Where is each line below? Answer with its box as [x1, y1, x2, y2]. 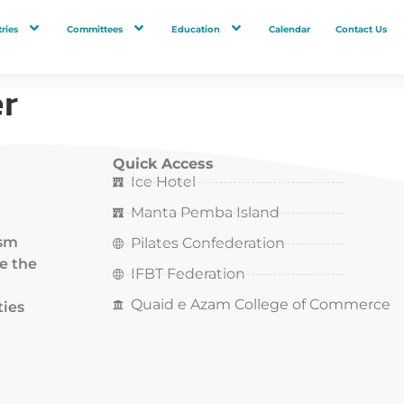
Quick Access [112, 155, 214, 173]
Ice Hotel [130, 173, 196, 191]
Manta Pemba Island [130, 204, 280, 222]
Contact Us [335, 23, 387, 35]
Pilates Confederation [130, 234, 285, 252]
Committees [66, 23, 123, 35]
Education [170, 23, 220, 35]
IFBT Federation [130, 265, 245, 283]
